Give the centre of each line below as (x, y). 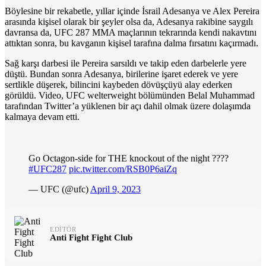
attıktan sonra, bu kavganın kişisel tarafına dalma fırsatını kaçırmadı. (132, 43)
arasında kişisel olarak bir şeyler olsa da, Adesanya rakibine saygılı (129, 22)
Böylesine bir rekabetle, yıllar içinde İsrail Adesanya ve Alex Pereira (132, 11)
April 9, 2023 (115, 189)
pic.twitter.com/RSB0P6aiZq (123, 169)
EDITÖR (63, 229)
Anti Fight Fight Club (91, 237)
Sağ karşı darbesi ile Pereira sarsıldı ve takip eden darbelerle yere (126, 63)
